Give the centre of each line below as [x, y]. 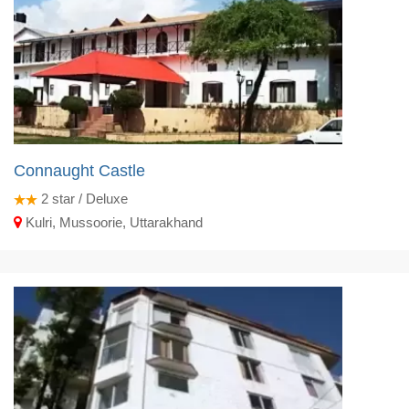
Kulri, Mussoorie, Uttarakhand [112, 222]
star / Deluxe [88, 198]
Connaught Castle [79, 170]
